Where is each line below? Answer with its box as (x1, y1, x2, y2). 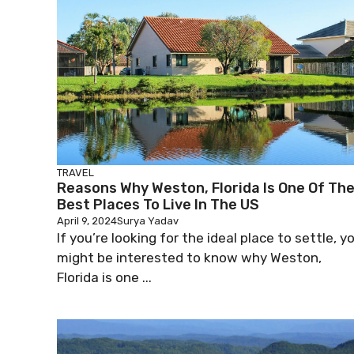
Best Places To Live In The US (57, 196, 259, 213)
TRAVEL (57, 167, 94, 179)
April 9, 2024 (57, 215, 117, 227)
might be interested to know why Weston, (57, 250, 322, 265)
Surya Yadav (117, 215, 179, 227)
